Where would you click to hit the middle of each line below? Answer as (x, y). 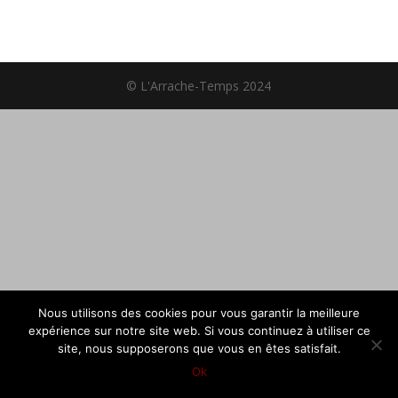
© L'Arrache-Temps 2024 (199, 85)
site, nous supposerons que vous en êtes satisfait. (199, 348)
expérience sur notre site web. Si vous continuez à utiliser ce (199, 330)
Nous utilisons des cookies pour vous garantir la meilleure (199, 313)
